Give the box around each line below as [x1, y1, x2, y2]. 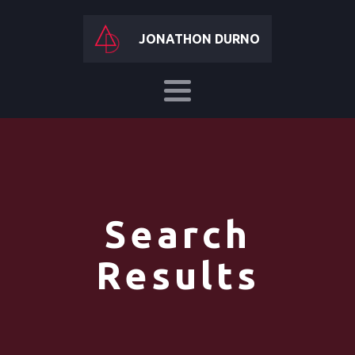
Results [95, 254, 260, 296]
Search [104, 212, 251, 255]
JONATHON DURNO [139, 32, 260, 46]
